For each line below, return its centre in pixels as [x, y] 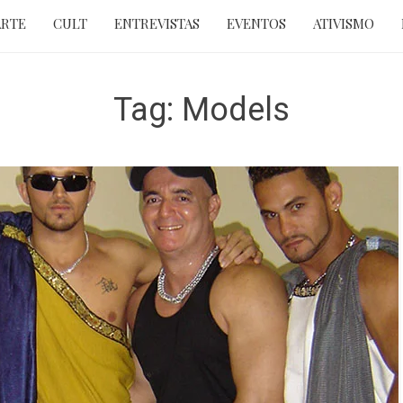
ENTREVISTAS [157, 23]
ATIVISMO [343, 23]
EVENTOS [256, 23]
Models [236, 109]
